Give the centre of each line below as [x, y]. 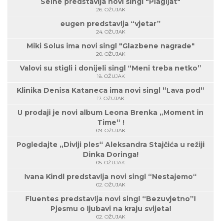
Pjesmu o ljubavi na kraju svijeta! [110, 208]
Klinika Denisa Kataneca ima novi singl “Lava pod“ [110, 90]
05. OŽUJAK [110, 162]
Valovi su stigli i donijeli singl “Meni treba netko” [110, 68]
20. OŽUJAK [110, 54]
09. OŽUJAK [110, 130]
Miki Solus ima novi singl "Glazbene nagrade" [110, 46]
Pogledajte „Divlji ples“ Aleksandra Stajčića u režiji [110, 144]
